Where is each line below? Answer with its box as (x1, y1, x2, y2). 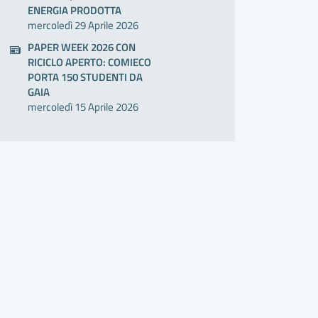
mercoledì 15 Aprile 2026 (28, 99, 139, 116)
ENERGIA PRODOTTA (28, 2, 122, 19)
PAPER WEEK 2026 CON (28, 39, 136, 56)
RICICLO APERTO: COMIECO (28, 54, 152, 71)
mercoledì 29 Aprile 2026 (28, 17, 139, 34)
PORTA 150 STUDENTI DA (28, 69, 143, 86)
